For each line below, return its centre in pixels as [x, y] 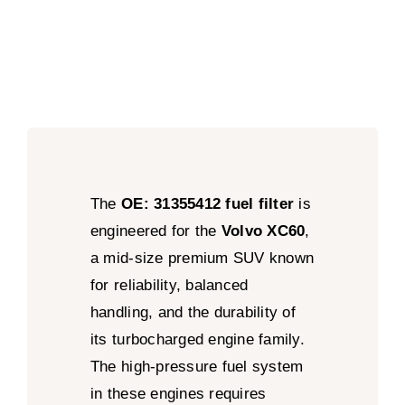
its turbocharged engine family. [197, 339]
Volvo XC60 [263, 231]
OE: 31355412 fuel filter [208, 203]
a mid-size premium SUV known [202, 258]
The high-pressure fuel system [197, 366]
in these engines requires [178, 393]
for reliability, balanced [169, 285]
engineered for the [155, 231]
